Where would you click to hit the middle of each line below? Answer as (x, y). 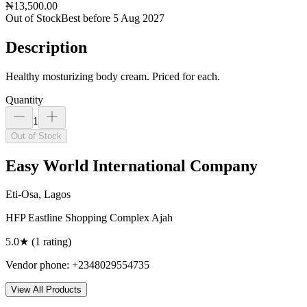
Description (46, 47)
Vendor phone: (37, 265)
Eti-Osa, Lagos (38, 195)
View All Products (46, 290)
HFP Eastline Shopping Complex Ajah (89, 218)
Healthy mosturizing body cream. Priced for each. (113, 76)
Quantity (24, 99)
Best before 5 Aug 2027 (113, 18)
